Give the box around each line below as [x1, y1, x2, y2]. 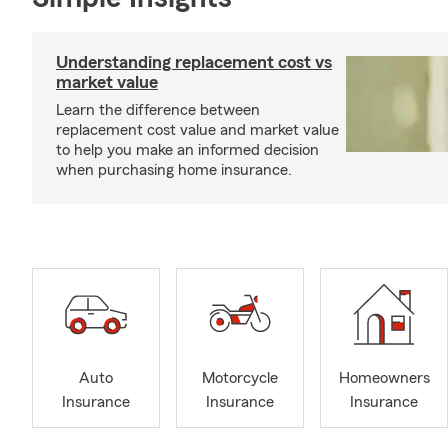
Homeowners [338, 370, 430, 387]
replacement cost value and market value [56, 122, 339, 138]
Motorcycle [202, 370, 278, 387]
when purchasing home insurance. [56, 162, 292, 178]
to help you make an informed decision [56, 142, 319, 158]
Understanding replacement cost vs [56, 53, 332, 71]
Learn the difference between [56, 102, 260, 118]
